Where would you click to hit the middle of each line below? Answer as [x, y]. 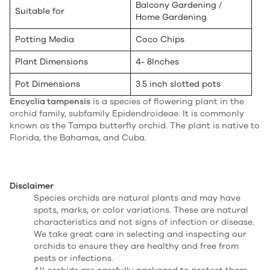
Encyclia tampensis [50, 101]
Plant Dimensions [52, 61]
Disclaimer [32, 186]
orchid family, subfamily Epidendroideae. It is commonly [127, 113]
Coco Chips [160, 39]
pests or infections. [74, 258]
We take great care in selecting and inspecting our [140, 234]
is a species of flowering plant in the [167, 101]
